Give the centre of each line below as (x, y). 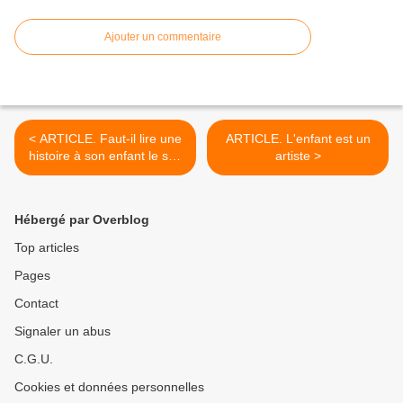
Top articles (47, 248)
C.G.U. (34, 359)
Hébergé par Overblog (82, 220)
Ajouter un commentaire (163, 37)
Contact (36, 304)
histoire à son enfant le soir (105, 156)
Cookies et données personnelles (109, 387)
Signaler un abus (63, 331)
